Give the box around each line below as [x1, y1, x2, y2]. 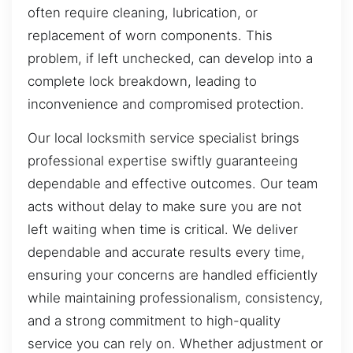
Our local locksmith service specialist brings [28, 130, 299, 147]
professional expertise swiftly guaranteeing [28, 153, 298, 169]
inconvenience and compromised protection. [28, 95, 304, 112]
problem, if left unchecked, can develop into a [28, 50, 313, 66]
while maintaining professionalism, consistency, [28, 290, 323, 307]
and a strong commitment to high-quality [28, 313, 281, 329]
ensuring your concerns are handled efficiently [28, 267, 318, 284]
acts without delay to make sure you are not [28, 199, 302, 215]
